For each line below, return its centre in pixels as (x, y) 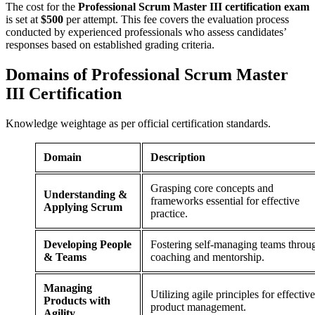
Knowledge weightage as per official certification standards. (138, 123)
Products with (77, 300)
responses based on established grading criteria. (110, 44)
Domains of (49, 74)
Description (178, 157)
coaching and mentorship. (207, 257)
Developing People (88, 244)
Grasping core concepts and (212, 188)
